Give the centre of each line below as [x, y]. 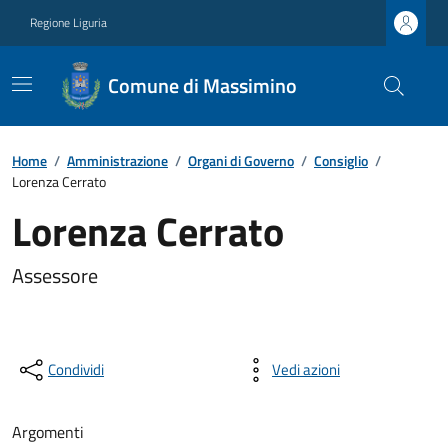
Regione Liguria [68, 22]
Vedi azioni [306, 369]
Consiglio [341, 160]
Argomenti [48, 432]
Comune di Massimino [202, 85]
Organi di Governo [241, 160]
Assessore [55, 275]
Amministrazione [117, 160]
